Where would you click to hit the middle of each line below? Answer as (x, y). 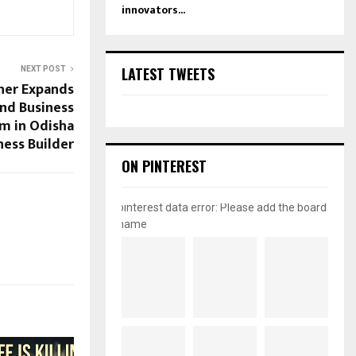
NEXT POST (43, 68)
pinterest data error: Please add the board (222, 207)
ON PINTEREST (164, 166)
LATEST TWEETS (168, 74)
